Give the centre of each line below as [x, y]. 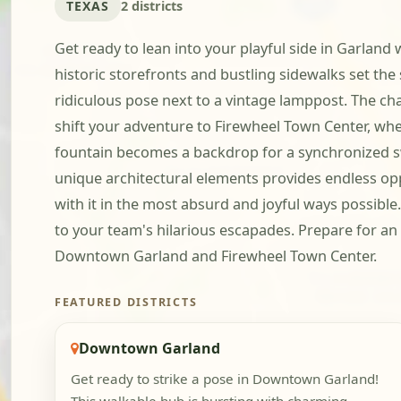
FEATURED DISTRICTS [126, 303]
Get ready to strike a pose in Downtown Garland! [224, 379]
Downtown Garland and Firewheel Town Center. [216, 256]
